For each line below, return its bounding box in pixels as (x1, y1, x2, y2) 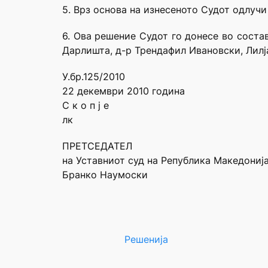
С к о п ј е (62, 100, 109, 111)
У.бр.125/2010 (62, 71, 125, 83)
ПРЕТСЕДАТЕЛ (62, 141, 132, 152)
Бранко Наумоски (62, 169, 148, 181)
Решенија (124, 234, 168, 245)
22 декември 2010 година (62, 86, 185, 97)
